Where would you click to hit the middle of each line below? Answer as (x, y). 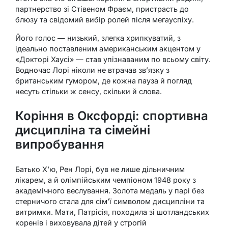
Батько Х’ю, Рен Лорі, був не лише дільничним (100, 169)
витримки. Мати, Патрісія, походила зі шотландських (112, 212)
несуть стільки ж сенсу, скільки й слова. (89, 92)
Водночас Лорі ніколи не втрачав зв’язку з (92, 70)
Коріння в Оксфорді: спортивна (112, 116)
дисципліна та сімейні (83, 130)
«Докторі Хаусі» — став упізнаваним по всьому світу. (113, 60)
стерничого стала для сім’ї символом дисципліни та (110, 202)
